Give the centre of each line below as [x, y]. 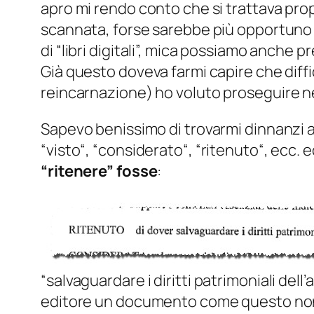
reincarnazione [94, 93]
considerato [141, 150]
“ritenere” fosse [99, 171]
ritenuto [230, 150]
